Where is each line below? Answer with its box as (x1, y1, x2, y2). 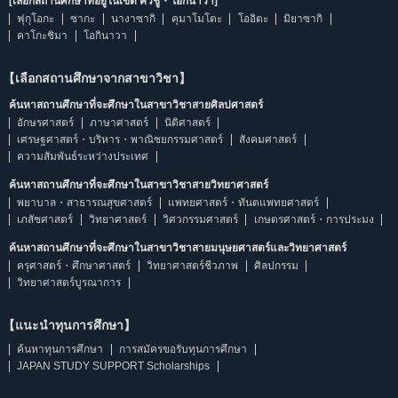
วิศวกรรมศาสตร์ (162, 213, 238, 226)
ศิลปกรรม (253, 259, 298, 272)
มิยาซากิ (283, 12, 323, 25)
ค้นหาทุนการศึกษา (17, 343, 104, 355)
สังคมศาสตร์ (239, 133, 298, 146)
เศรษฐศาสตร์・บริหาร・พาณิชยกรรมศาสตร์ (17, 133, 224, 146)
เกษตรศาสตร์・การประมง (253, 213, 374, 226)
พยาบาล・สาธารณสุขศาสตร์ (17, 196, 153, 209)
